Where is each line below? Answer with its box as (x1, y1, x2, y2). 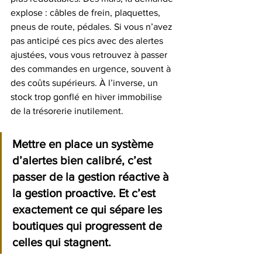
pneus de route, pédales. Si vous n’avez (11, 22, 175, 32)
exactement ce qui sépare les (12, 203, 165, 216)
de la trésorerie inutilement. (11, 106, 123, 116)
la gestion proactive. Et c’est (12, 187, 158, 199)
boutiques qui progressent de (12, 219, 165, 232)
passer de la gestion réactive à (12, 170, 172, 183)
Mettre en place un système (12, 137, 156, 150)
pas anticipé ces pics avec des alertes (11, 36, 166, 46)
